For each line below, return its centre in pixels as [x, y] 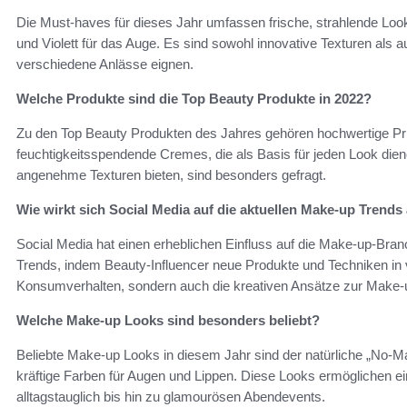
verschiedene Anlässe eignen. [105, 64]
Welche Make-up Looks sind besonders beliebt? [168, 320]
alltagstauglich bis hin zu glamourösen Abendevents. [171, 396]
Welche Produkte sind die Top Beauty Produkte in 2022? [194, 98]
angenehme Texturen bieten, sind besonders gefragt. [171, 174]
